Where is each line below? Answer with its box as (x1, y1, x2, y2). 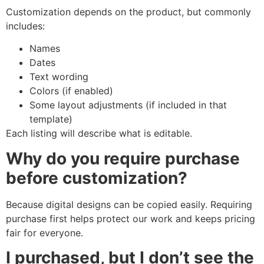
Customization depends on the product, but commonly (6, 5, 251, 18)
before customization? (6, 167, 187, 188)
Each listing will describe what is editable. (6, 127, 192, 140)
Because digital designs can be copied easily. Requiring (6, 198, 252, 210)
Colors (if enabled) (29, 85, 113, 97)
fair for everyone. (6, 226, 83, 239)
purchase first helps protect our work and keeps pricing (6, 212, 255, 225)
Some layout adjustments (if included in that (29, 99, 227, 111)
